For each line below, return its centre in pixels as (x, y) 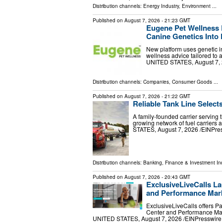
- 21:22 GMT (175, 96)
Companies (156, 82)
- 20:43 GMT (175, 177)
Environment (196, 6)
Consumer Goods (192, 82)
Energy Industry (161, 6)
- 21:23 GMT (175, 21)
